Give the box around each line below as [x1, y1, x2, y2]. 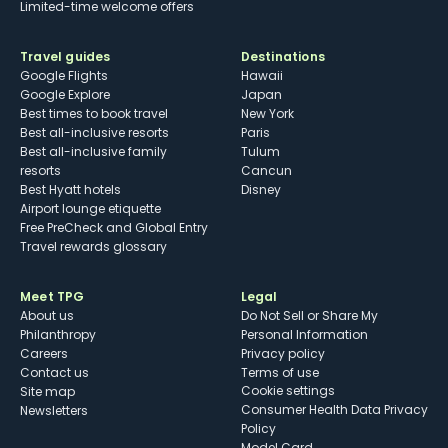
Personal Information [240, 326, 368, 344]
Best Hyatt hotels [20, 181, 121, 199]
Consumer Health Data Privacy [240, 401, 428, 419]
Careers [20, 345, 68, 363]
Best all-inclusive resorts [20, 124, 169, 142]
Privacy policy [240, 345, 325, 363]
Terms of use [240, 364, 319, 382]
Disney [240, 181, 281, 199]
